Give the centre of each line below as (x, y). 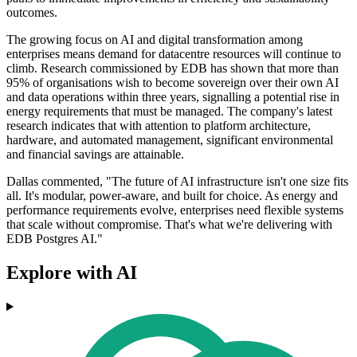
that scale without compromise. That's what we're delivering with (169, 225)
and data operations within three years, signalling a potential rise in (173, 97)
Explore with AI (72, 273)
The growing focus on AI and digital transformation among (155, 40)
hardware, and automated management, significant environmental (170, 140)
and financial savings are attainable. (95, 155)
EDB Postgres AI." (55, 239)
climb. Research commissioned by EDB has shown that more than (173, 69)
